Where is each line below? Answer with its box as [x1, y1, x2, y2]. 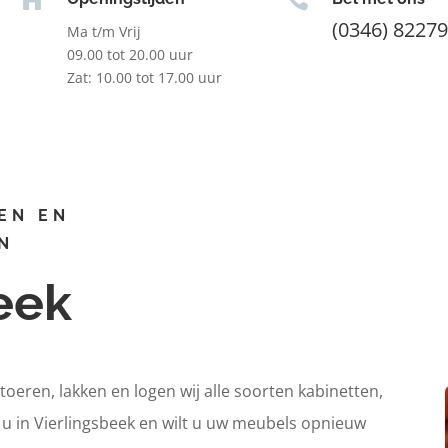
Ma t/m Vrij [66, 21, 141, 41]
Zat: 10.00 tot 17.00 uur [66, 67, 222, 87]
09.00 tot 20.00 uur [66, 44, 193, 64]
